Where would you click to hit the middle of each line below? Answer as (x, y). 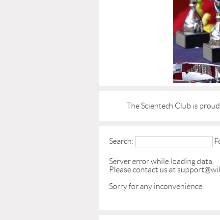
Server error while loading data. (161, 161)
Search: (121, 141)
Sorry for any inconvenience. (156, 186)
